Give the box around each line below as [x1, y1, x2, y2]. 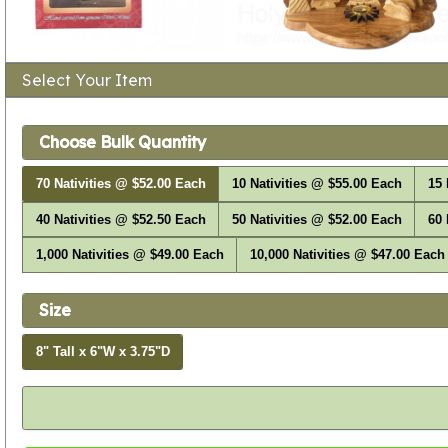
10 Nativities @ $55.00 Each [231, 177, 402, 191]
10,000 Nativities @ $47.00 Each [249, 248, 445, 262]
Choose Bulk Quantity [39, 132, 206, 153]
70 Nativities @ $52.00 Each [35, 177, 206, 191]
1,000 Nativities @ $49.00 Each [35, 248, 224, 262]
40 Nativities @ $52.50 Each [35, 212, 206, 227]
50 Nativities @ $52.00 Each [231, 212, 402, 227]
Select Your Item [22, 70, 152, 91]
